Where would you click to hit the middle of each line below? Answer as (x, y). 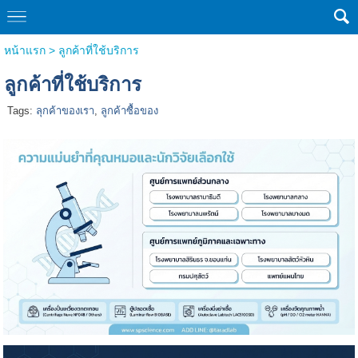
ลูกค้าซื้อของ (129, 111)
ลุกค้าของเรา (65, 111)
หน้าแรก (24, 50)
